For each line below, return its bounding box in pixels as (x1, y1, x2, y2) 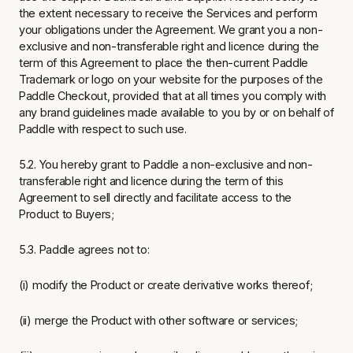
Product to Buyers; (19, 207, 114, 221)
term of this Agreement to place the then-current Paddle (19, 56, 309, 69)
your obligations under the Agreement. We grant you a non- (19, 23, 323, 36)
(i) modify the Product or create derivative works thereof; (19, 278, 313, 292)
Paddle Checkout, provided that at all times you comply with (19, 89, 327, 102)
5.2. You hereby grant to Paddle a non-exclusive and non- (19, 158, 313, 171)
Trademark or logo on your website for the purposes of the (19, 72, 323, 86)
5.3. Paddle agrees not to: (19, 243, 150, 256)
